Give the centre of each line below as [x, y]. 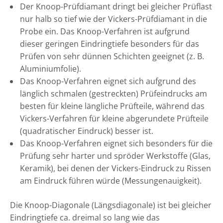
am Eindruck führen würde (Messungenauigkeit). [111, 181]
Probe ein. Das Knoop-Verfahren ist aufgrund [105, 31]
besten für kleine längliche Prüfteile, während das [112, 106]
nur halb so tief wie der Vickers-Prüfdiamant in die [113, 19]
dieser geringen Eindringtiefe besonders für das [110, 44]
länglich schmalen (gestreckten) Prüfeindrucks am [113, 94]
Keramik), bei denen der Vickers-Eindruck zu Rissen [115, 168]
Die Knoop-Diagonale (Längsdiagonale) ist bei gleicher [111, 205]
